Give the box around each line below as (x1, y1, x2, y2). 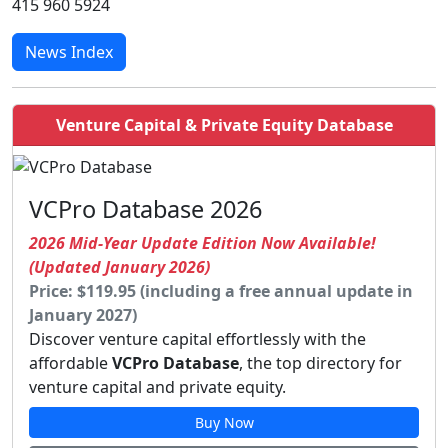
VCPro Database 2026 (29, 193, 262, 226)
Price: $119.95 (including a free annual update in (29, 280, 413, 303)
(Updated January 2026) (29, 256, 210, 279)
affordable (29, 352, 112, 375)
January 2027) (29, 304, 137, 327)
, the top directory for (239, 352, 402, 375)
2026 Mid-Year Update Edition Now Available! (29, 232, 376, 255)
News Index (25, 40, 113, 63)
